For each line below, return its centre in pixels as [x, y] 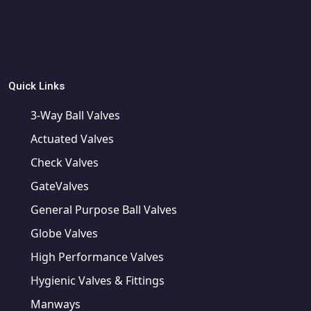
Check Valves [65, 162]
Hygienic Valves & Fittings [98, 280]
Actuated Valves [72, 138]
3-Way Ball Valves [75, 115]
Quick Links [36, 86]
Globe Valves [64, 233]
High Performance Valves [97, 257]
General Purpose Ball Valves [104, 209]
